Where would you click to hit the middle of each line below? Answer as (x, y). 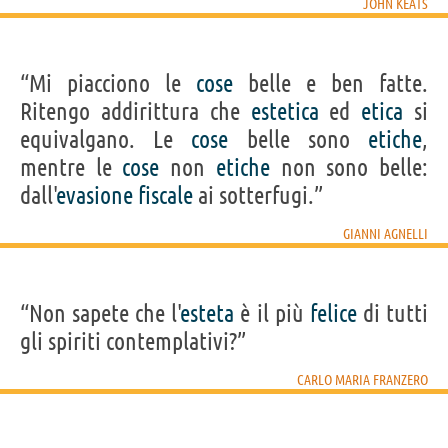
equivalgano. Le (106, 139)
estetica (284, 111)
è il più (272, 313)
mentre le (71, 167)
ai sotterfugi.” (258, 195)
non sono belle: (349, 167)
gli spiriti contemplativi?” (133, 341)
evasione (95, 195)
